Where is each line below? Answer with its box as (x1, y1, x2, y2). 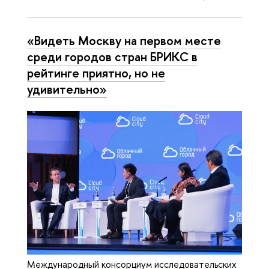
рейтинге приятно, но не (27, 64, 165, 82)
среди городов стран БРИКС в (27, 48, 198, 65)
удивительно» (27, 80, 107, 98)
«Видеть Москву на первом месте (27, 32, 221, 49)
